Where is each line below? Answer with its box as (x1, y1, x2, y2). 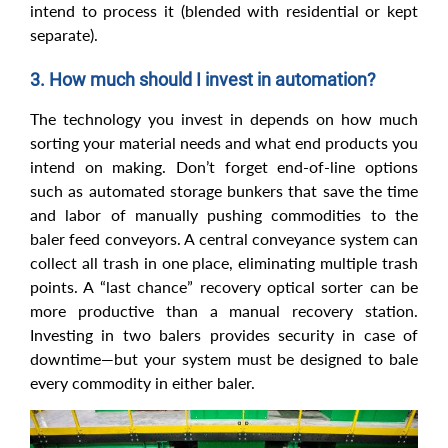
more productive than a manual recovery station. (30, 300, 418, 320)
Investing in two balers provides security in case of (30, 324, 418, 344)
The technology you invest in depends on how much (30, 108, 418, 128)
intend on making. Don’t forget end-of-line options (30, 156, 418, 176)
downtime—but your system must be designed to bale (30, 348, 418, 368)
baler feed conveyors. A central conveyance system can (30, 228, 418, 248)
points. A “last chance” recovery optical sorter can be (30, 276, 418, 296)
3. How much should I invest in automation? (30, 68, 376, 90)
